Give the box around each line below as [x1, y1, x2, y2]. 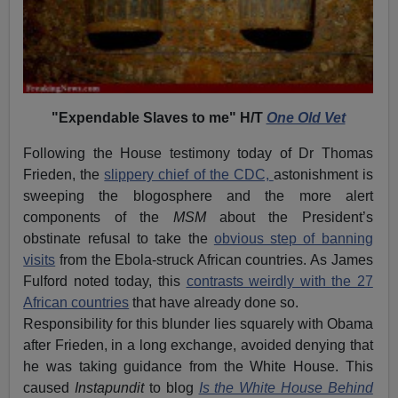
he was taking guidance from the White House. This [23, 358, 373, 374]
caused [23, 379, 76, 395]
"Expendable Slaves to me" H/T [51, 109, 267, 125]
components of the [23, 209, 173, 225]
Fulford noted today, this [23, 273, 187, 289]
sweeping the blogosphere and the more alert [23, 187, 373, 203]
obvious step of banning [213, 230, 373, 246]
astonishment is [273, 166, 373, 182]
